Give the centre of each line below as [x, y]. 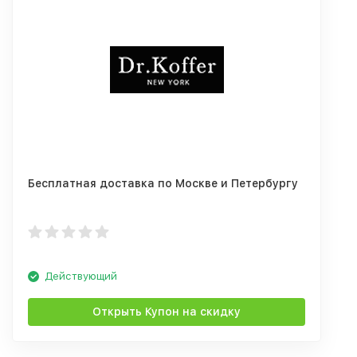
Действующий [81, 276]
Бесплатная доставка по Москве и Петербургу [163, 183]
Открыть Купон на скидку [167, 312]
